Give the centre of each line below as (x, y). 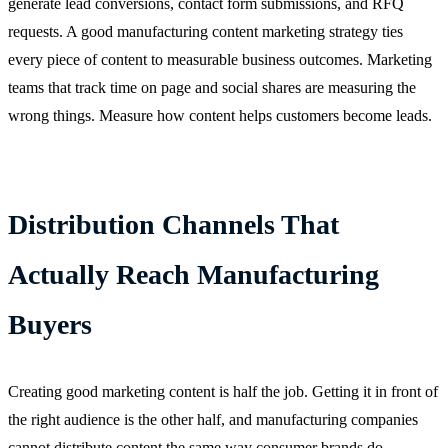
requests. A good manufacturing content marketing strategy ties (205, 31)
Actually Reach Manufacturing (193, 274)
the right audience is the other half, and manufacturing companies (213, 419)
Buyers (50, 324)
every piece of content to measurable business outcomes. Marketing (220, 59)
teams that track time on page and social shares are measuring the (212, 87)
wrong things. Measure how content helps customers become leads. (220, 115)
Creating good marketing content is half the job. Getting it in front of (223, 391)
